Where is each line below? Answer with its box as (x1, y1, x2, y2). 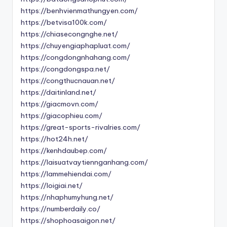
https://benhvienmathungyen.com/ (21, 6, 138, 16)
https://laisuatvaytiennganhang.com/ (21, 158, 148, 167)
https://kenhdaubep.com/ (21, 146, 107, 156)
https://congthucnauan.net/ (21, 76, 115, 86)
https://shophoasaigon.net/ (21, 216, 116, 225)
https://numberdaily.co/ (21, 204, 100, 214)
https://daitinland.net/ (21, 88, 96, 97)
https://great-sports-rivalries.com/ (21, 123, 140, 132)
